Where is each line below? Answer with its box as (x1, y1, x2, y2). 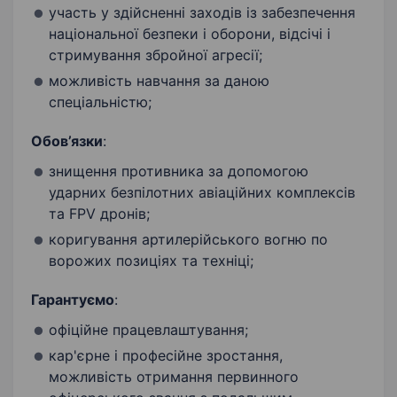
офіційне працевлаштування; (49, 321, 248, 339)
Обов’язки (31, 132, 103, 151)
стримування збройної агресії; (49, 46, 262, 65)
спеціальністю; (49, 93, 152, 112)
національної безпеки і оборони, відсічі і (49, 25, 331, 43)
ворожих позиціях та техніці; (49, 252, 253, 270)
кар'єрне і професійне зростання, (49, 346, 283, 365)
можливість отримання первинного (49, 368, 299, 386)
